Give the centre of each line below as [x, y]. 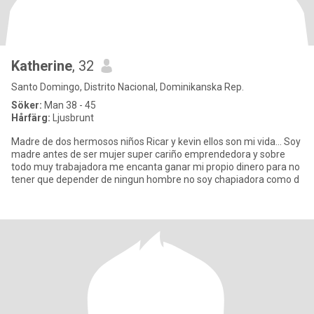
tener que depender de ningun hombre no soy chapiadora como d [155, 179]
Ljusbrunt [72, 118]
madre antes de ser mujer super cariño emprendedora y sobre [148, 154]
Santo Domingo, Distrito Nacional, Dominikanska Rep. [128, 87]
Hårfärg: [31, 118]
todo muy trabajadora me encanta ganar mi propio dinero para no [156, 167]
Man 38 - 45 [69, 105]
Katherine [42, 66]
